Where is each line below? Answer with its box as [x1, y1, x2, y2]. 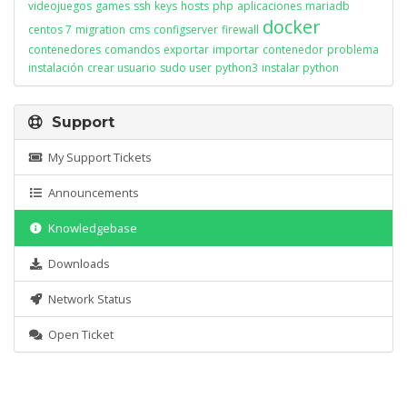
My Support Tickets [43, 149, 153, 165]
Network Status [43, 291, 133, 307]
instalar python [262, 60, 339, 75]
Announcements [43, 184, 140, 201]
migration [75, 22, 125, 37]
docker [263, 15, 321, 39]
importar [213, 42, 259, 57]
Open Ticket [43, 326, 114, 342]
